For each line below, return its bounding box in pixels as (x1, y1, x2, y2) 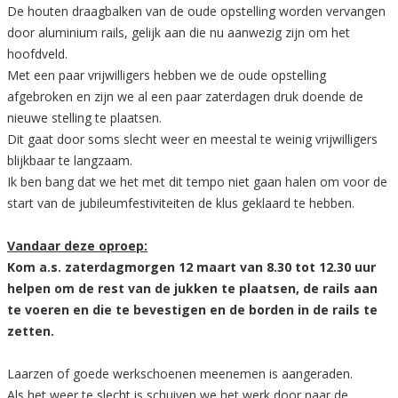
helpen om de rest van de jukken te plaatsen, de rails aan (7, 280, 378, 298)
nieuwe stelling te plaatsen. (7, 109, 162, 127)
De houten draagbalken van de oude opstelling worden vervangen (7, 3, 386, 20)
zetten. (7, 322, 54, 340)
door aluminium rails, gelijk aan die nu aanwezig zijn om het (7, 24, 350, 42)
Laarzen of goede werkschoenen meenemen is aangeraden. (7, 365, 353, 383)
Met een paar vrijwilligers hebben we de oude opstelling (7, 67, 326, 84)
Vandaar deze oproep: (7, 237, 147, 255)
